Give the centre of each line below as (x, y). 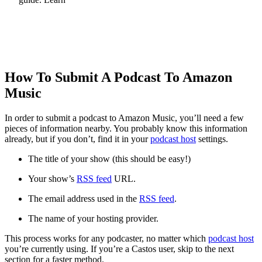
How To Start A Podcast (78, 25)
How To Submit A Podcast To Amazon (118, 77)
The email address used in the (84, 198)
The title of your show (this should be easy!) (109, 158)
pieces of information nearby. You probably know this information (126, 128)
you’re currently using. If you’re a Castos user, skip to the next (119, 249)
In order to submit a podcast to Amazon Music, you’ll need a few (124, 118)
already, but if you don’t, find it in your (77, 139)
